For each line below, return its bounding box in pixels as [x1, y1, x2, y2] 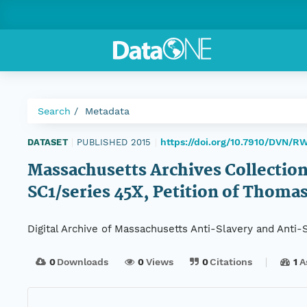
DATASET [27, 136, 68, 147]
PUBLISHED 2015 [77, 136, 151, 147]
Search [38, 106, 71, 116]
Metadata [85, 106, 130, 116]
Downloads [57, 256, 109, 268]
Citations [210, 256, 253, 268]
